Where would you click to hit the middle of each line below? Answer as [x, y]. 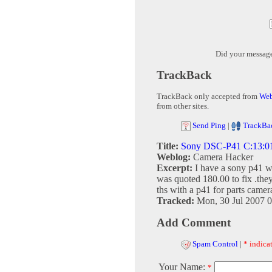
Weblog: [175, 157]
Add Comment [194, 223]
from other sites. [183, 106]
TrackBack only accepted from [208, 97]
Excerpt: [176, 168]
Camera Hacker [223, 157]
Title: [168, 146]
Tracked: [177, 201]
